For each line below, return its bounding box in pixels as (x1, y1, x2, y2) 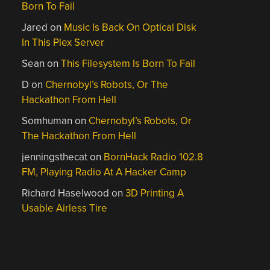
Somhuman (22, 115, 73, 127)
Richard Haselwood (22, 187, 110, 199)
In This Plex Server (22, 36, 105, 49)
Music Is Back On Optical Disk (64, 21, 197, 34)
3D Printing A (125, 187, 184, 199)
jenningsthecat (22, 151, 88, 163)
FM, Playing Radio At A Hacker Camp (22, 166, 187, 178)
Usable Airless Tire (22, 202, 108, 215)
